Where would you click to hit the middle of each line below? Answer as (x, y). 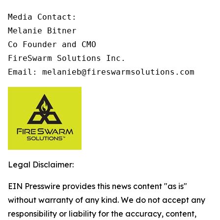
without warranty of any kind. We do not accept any (107, 200)
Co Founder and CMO (52, 44)
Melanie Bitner (42, 31)
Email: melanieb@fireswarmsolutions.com (101, 72)
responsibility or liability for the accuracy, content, (102, 214)
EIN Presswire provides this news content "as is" (97, 186)
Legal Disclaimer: (41, 165)
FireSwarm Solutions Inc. (67, 58)
